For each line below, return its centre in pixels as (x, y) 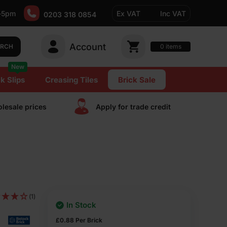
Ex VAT (128, 13)
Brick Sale (137, 80)
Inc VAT (173, 13)
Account (88, 47)
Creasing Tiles (71, 80)
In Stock (81, 205)
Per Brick (89, 220)
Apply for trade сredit (133, 106)
